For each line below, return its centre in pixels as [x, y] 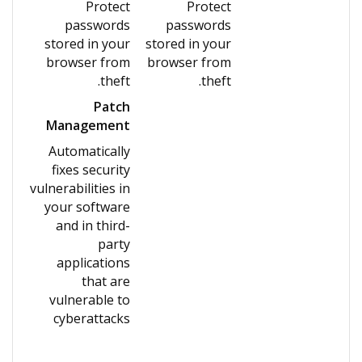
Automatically [89, 151]
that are [106, 281]
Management [88, 125]
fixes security [91, 170]
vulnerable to [90, 300]
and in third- [93, 225]
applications [93, 263]
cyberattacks [92, 318]
